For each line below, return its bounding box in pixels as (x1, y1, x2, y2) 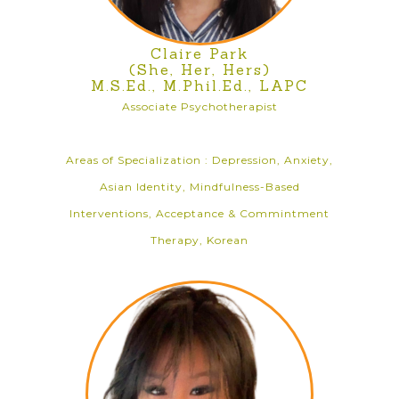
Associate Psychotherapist (121, 100, 278, 113)
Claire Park (151, 45, 248, 62)
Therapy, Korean (151, 233, 248, 247)
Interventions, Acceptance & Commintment (69, 207, 330, 220)
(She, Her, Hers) (128, 61, 271, 78)
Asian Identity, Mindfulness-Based (99, 180, 300, 193)
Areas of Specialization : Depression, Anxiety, (66, 153, 333, 167)
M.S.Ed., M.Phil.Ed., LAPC (91, 77, 308, 94)
